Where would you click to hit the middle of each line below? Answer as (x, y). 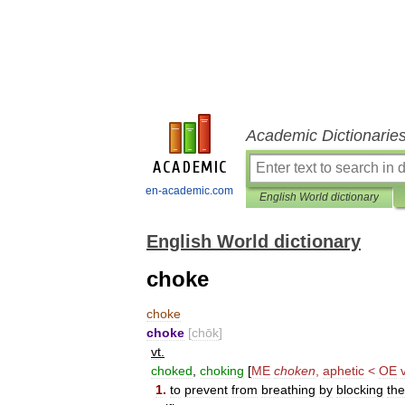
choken (295, 371)
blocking (360, 390)
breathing (288, 390)
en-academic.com (189, 191)
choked (172, 371)
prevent (206, 390)
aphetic (344, 371)
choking (222, 371)
